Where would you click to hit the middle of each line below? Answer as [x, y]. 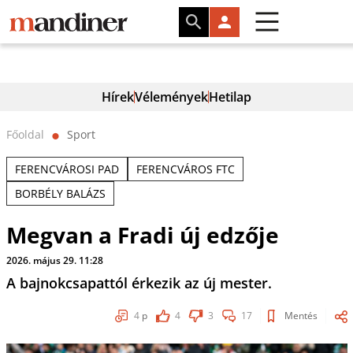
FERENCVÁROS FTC [185, 169]
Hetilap [230, 97]
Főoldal [25, 134]
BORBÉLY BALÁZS [60, 193]
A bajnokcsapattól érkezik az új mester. [139, 283]
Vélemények [171, 97]
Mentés [301, 316]
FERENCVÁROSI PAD [67, 169]
